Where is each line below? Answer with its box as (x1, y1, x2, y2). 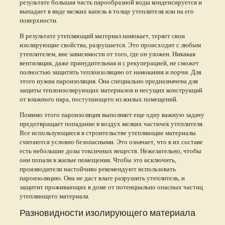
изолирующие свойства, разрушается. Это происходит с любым (19, 40, 201, 49)
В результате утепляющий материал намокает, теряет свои (19, 31, 185, 40)
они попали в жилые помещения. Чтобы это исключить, (19, 155, 176, 164)
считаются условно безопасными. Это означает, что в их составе (19, 137, 203, 146)
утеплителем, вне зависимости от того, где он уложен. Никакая (19, 49, 195, 58)
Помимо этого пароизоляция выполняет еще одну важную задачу (19, 110, 204, 119)
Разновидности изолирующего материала (19, 205, 195, 219)
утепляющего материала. (19, 191, 91, 200)
